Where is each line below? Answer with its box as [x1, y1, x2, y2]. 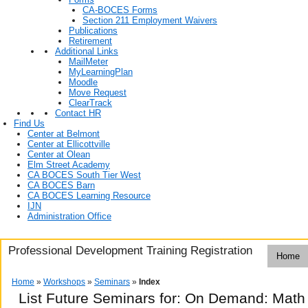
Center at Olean [27, 149, 90, 160]
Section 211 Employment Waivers [82, 15, 217, 26]
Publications [69, 25, 118, 36]
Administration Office [27, 211, 111, 222]
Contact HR [55, 108, 101, 119]
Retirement [69, 36, 112, 47]
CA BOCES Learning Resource [27, 190, 151, 201]
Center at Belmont [27, 129, 100, 140]
